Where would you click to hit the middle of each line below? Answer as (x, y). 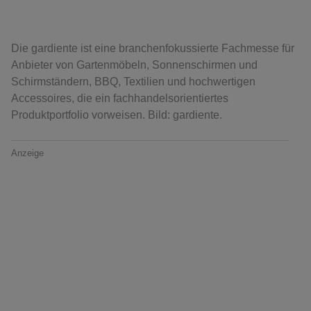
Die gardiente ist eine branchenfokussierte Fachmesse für (153, 49)
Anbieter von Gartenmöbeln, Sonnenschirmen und (134, 65)
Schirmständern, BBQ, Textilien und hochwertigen (133, 82)
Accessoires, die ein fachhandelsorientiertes (120, 99)
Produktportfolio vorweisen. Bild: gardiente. (117, 115)
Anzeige (27, 153)
